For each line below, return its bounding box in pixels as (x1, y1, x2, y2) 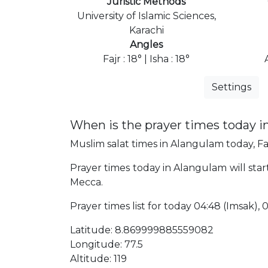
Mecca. (70, 176, 103, 188)
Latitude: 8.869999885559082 (70, 224, 214, 236)
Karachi (129, 24, 164, 36)
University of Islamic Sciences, (77, 10, 216, 22)
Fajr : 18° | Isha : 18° (103, 53, 190, 65)
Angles (130, 38, 163, 50)
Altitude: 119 (70, 252, 127, 264)
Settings (212, 81, 251, 93)
